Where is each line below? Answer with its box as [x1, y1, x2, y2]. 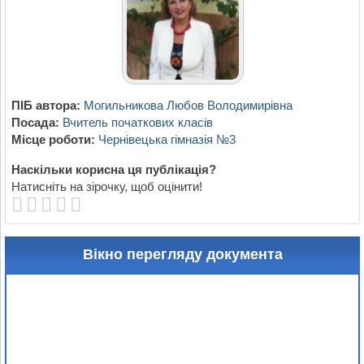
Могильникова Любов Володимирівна [83, 98, 292, 113]
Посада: [11, 115, 59, 130]
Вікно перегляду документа [82, 246, 283, 263]
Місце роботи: [11, 132, 95, 147]
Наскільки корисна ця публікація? [11, 162, 216, 177]
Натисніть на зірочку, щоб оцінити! [11, 180, 202, 194]
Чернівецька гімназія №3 [97, 132, 236, 147]
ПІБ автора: [11, 98, 80, 113]
